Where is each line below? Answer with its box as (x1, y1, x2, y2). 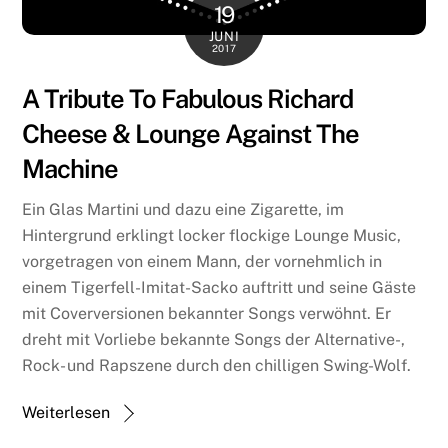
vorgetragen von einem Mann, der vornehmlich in (22, 251, 383, 271)
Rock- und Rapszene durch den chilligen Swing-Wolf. (22, 355, 412, 375)
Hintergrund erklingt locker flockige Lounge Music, (22, 225, 402, 245)
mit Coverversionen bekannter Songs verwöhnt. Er (22, 303, 392, 323)
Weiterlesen (22, 402, 111, 422)
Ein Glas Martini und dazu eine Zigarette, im (22, 199, 345, 219)
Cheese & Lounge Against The (22, 118, 359, 149)
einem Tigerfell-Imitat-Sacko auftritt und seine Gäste (22, 277, 417, 297)
